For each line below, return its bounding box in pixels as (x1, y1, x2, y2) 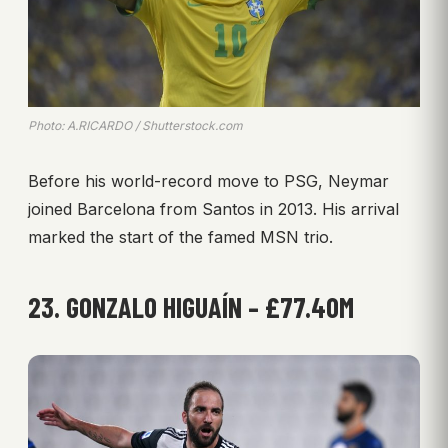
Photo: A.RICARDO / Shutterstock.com (28, 117, 243, 133)
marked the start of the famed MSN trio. (28, 226, 333, 247)
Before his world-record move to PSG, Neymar (28, 170, 389, 191)
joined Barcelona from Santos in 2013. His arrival (28, 198, 399, 219)
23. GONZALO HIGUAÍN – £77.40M (28, 289, 354, 324)
